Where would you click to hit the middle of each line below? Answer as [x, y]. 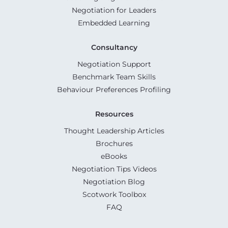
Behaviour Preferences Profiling [114, 89]
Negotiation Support [114, 64]
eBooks [114, 156]
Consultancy [114, 47]
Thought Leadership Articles [114, 131]
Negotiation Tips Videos [114, 169]
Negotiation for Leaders [114, 10]
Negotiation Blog [114, 181]
